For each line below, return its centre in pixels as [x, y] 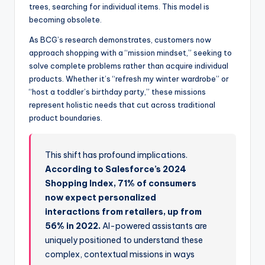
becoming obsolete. [65, 19]
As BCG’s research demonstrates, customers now [120, 39]
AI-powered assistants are [154, 226]
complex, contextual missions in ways [120, 254]
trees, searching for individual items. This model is [119, 6]
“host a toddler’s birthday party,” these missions [117, 91]
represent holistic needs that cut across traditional [122, 104]
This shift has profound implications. [117, 155]
